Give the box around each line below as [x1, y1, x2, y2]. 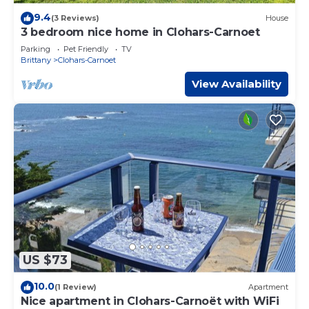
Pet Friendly [63, 43, 108, 54]
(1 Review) [54, 282, 97, 292]
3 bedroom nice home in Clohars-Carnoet [21, 25, 260, 39]
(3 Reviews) [51, 13, 99, 23]
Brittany [21, 54, 51, 65]
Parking [21, 43, 50, 54]
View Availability [192, 77, 281, 90]
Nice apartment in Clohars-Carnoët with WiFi [21, 294, 279, 308]
